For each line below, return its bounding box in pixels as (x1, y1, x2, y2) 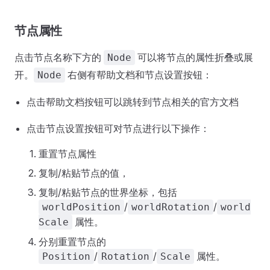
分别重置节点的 (39, 235, 106, 248)
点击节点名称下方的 (14, 51, 104, 63)
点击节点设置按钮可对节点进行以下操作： (27, 122, 210, 134)
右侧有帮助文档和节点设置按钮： (65, 68, 212, 81)
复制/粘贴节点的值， (39, 166, 129, 179)
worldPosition (42, 201, 121, 213)
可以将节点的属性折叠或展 (135, 51, 253, 63)
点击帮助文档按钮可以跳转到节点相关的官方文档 (27, 95, 239, 108)
